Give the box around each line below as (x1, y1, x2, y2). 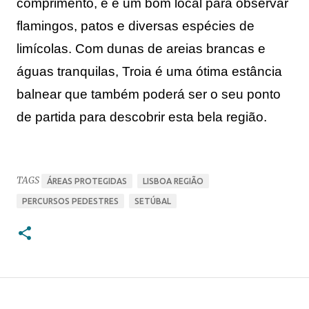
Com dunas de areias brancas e (75, 41, 266, 56)
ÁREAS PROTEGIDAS (47, 177, 127, 186)
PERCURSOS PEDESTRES (22, 197, 119, 206)
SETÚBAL (134, 197, 171, 206)
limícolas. (17, 41, 75, 56)
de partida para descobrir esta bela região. (17, 109, 267, 124)
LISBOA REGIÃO (143, 177, 203, 186)
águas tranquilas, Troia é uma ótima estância (17, 63, 282, 79)
